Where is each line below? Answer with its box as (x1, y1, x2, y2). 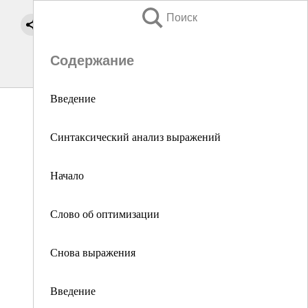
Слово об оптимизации (50, 206, 159, 221)
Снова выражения (50, 245, 135, 259)
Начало (50, 168, 84, 182)
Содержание (50, 53, 134, 68)
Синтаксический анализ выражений (50, 129, 224, 144)
